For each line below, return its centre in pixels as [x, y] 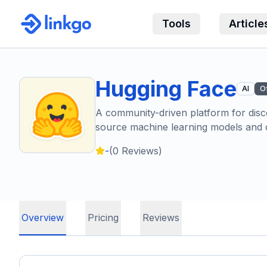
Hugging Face [166, 89]
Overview [43, 218]
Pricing [103, 218]
